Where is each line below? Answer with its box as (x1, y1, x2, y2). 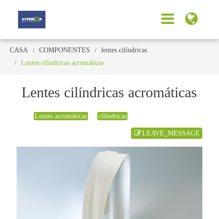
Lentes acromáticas (35, 112, 88, 120)
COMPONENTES (39, 46, 90, 54)
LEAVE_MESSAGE (142, 129, 200, 137)
